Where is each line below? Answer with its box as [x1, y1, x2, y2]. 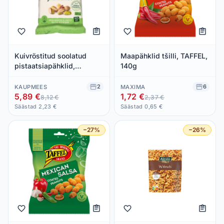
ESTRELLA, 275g [14, 71, 70, 80]
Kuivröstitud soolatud [14, 51, 86, 60]
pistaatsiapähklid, [14, 61, 75, 70]
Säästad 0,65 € [120, 103, 163, 110]
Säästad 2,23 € [14, 103, 57, 110]
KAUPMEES [14, 83, 47, 90]
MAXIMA [120, 83, 145, 90]
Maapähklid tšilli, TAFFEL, [120, 51, 207, 60]
